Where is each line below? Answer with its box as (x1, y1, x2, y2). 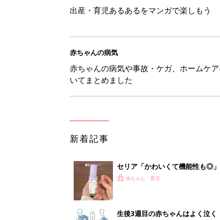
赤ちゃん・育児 (126, 174, 160, 182)
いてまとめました (70, 74, 133, 85)
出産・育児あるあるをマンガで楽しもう (70, 4, 211, 16)
